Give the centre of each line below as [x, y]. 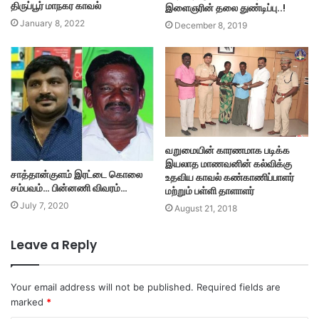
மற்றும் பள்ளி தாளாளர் [210, 191]
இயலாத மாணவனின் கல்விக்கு [229, 164]
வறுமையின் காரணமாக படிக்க [228, 151]
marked [28, 302]
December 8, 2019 [211, 25]
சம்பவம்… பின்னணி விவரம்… [69, 188]
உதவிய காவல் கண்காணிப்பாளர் [230, 178]
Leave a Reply [54, 245]
